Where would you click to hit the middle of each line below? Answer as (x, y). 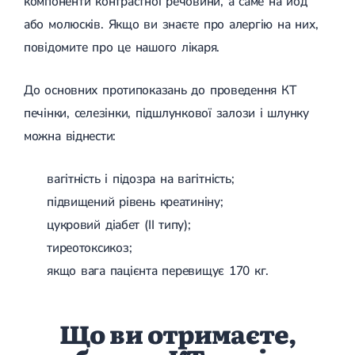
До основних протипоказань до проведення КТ (160, 90)
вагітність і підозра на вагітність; (141, 179)
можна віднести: (70, 136)
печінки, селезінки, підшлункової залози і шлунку (166, 113)
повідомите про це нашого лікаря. (122, 47)
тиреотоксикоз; (90, 248)
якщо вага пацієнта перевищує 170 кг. (158, 271)
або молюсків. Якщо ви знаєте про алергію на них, (171, 24)
